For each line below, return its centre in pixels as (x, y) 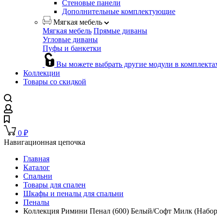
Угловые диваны (70, 40)
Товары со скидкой (55, 82)
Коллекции (42, 73)
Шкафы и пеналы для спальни (73, 194)
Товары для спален (54, 185)
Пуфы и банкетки (72, 48)
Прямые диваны (120, 31)
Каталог (37, 168)
